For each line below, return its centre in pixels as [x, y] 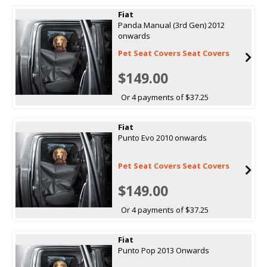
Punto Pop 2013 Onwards [163, 250]
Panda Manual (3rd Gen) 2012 [171, 25]
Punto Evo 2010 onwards [162, 137]
